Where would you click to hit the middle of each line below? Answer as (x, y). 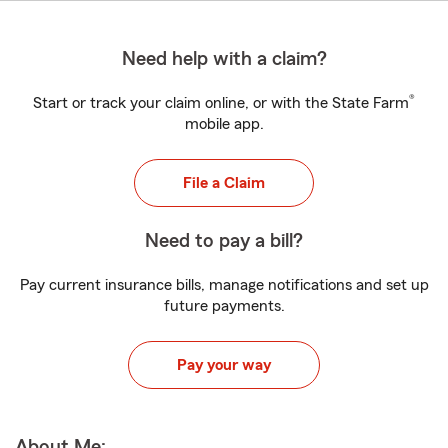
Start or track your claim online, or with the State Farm (221, 103)
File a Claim (224, 183)
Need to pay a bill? (224, 241)
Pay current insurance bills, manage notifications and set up (224, 285)
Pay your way (224, 365)
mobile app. (224, 124)
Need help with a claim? (224, 59)
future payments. (224, 306)
